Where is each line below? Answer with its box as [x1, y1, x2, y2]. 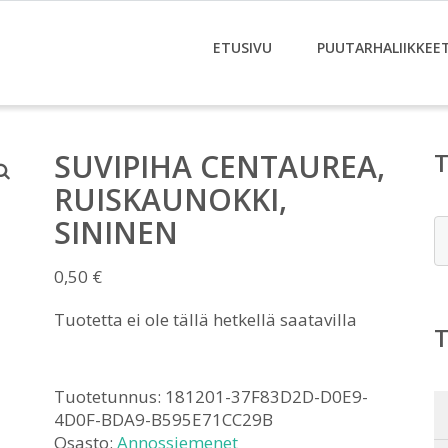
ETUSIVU [213, 38, 272, 57]
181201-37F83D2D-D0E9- [165, 385, 368, 408]
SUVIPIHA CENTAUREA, [54, 146, 385, 187]
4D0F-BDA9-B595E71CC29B [54, 408, 273, 431]
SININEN [54, 212, 178, 253]
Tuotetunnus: [54, 385, 165, 408]
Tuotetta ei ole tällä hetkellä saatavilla [54, 308, 357, 331]
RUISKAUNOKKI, [54, 179, 287, 220]
